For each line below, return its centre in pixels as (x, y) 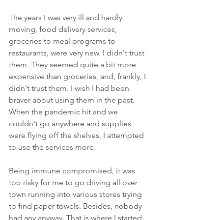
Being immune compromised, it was (73, 170)
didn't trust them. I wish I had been (70, 88)
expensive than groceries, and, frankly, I (78, 76)
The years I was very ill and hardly (67, 17)
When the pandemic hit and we (64, 111)
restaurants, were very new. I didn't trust (78, 53)
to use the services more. (53, 147)
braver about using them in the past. (73, 100)
